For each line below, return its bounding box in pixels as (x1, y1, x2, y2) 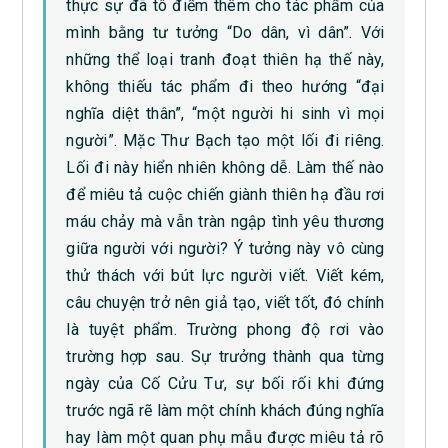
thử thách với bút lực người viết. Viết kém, (66, 265, 385, 285)
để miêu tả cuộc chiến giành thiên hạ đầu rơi (66, 184, 385, 204)
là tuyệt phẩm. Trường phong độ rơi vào (66, 319, 385, 339)
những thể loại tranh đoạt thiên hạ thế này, (66, 49, 385, 69)
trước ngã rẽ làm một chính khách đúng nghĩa (66, 400, 385, 420)
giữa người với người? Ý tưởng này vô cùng (66, 238, 385, 258)
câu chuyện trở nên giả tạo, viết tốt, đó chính (66, 292, 385, 312)
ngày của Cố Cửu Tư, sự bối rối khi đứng (66, 373, 385, 393)
